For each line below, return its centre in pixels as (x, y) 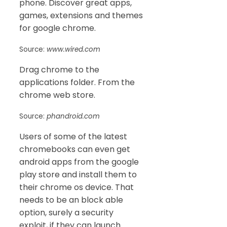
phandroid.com (73, 117)
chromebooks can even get (75, 149)
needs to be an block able (71, 200)
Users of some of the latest (73, 137)
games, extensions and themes (81, 16)
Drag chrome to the (59, 70)
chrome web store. (57, 95)
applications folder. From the (77, 83)
